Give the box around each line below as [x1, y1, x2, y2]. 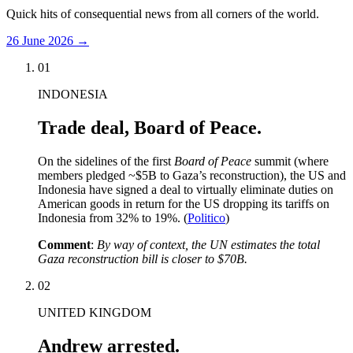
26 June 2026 [6, 33, 73, 47]
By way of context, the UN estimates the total [97, 237, 320, 251]
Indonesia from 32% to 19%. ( [38, 210, 188, 225]
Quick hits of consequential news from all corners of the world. [6, 6, 319, 20]
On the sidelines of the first [38, 154, 174, 168]
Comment [38, 237, 91, 251]
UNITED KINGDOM [38, 305, 151, 319]
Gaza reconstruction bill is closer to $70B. [38, 251, 247, 266]
